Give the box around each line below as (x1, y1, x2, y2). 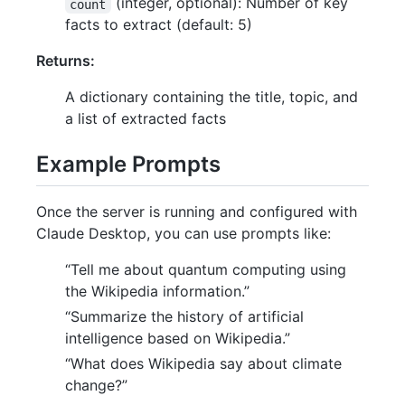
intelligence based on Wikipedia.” (65, 328, 290, 347)
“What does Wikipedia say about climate (65, 353, 342, 372)
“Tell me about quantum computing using (65, 259, 346, 278)
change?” (65, 375, 127, 394)
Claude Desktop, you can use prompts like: (36, 223, 331, 242)
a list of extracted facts (65, 109, 226, 128)
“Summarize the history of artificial (65, 306, 304, 325)
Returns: (36, 52, 95, 71)
